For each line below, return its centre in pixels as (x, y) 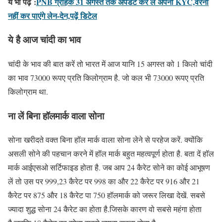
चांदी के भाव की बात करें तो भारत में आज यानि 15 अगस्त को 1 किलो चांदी (110, 63)
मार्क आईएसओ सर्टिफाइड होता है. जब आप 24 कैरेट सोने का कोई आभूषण (109, 167)
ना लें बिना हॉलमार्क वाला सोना (56, 115)
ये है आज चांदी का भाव (44, 40)
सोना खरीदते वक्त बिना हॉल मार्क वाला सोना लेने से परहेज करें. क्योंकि (105, 140)
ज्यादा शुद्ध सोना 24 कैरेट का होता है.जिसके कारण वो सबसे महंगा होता (105, 209)
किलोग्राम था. (28, 91)
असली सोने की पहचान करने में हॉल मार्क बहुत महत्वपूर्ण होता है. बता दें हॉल (111, 154)
